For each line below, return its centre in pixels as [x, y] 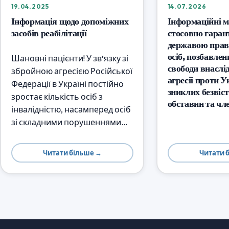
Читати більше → [72, 153]
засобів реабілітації [49, 33]
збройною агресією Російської [72, 71]
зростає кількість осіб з [57, 96]
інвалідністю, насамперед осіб [71, 109]
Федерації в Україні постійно [67, 84]
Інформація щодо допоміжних [70, 21]
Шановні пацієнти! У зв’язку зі [70, 58]
